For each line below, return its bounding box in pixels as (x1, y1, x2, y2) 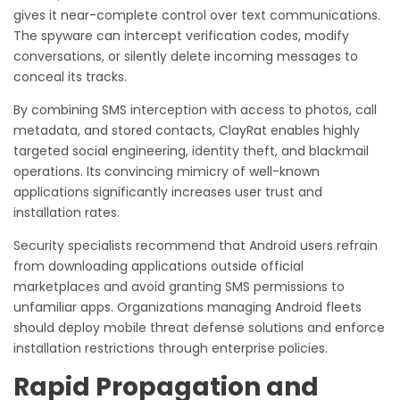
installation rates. (13, 204, 120, 222)
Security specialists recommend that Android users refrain (13, 237, 378, 255)
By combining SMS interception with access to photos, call (13, 101, 377, 120)
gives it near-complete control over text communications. (13, 6, 380, 25)
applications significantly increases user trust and (13, 183, 322, 202)
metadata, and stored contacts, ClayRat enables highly (13, 121, 360, 140)
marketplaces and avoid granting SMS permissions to (13, 278, 345, 296)
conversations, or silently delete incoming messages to (13, 47, 358, 66)
